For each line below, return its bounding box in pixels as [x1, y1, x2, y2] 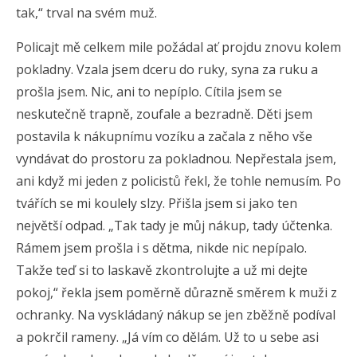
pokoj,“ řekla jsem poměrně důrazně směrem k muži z [16, 283, 337, 301]
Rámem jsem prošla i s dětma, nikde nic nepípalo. [16, 238, 307, 257]
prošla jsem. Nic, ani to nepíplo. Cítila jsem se [16, 82, 282, 100]
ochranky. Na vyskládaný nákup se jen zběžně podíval [16, 305, 335, 324]
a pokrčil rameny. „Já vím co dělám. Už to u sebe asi [16, 328, 319, 346]
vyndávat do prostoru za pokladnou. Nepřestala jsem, [16, 149, 336, 167]
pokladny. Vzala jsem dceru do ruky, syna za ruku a [16, 60, 318, 78]
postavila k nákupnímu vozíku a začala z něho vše [16, 127, 312, 145]
